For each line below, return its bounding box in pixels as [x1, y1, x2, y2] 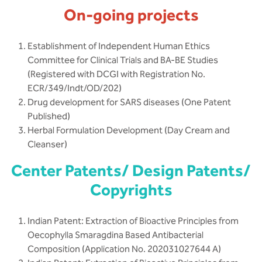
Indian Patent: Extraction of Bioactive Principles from [27, 215, 239, 226]
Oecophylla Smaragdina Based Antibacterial [27, 229, 204, 240]
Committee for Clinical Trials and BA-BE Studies [27, 54, 218, 65]
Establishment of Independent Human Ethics [27, 40, 210, 51]
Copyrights [89, 180, 173, 199]
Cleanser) [27, 139, 67, 150]
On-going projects [63, 5, 199, 24]
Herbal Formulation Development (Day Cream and [27, 125, 230, 136]
